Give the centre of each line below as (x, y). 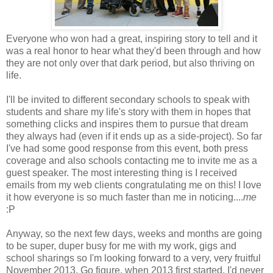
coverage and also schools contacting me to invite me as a (132, 160)
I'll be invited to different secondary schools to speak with (128, 99)
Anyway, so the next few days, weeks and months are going (134, 233)
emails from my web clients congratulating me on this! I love (134, 185)
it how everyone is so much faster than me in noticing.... (125, 197)
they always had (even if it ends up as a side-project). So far (134, 136)
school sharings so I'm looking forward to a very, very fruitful (133, 258)
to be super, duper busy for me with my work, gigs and (121, 246)
